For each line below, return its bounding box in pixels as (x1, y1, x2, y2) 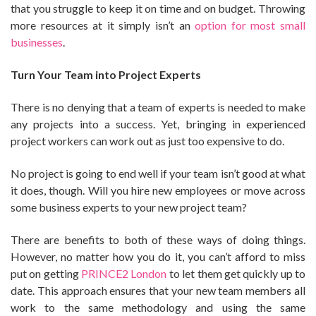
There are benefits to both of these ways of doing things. (11, 232, 305, 246)
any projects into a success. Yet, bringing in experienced (11, 116, 305, 130)
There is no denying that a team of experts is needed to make (11, 99, 305, 114)
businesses (11, 35, 63, 49)
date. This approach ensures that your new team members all (11, 283, 305, 297)
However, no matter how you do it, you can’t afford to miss (11, 249, 305, 263)
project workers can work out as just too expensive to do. (11, 133, 284, 147)
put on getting (11, 266, 82, 280)
